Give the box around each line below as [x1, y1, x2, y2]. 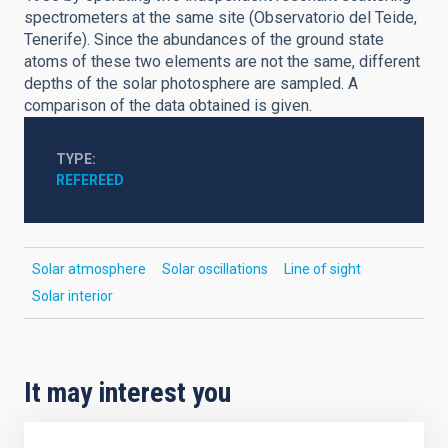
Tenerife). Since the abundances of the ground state [24, 30, 384, 49]
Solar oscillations [162, 261, 268, 277]
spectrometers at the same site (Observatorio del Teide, [24, 8, 417, 27]
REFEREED [56, 172, 124, 188]
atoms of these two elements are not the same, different [24, 52, 420, 71]
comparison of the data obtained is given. [24, 96, 312, 115]
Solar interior [32, 288, 113, 304]
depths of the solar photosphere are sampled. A [24, 74, 358, 93]
